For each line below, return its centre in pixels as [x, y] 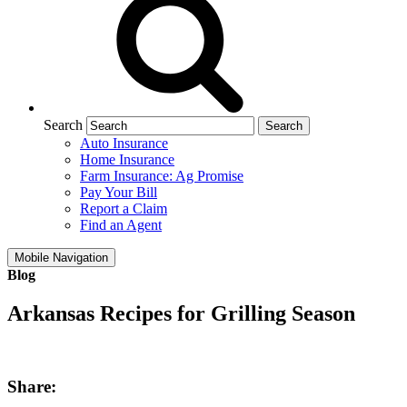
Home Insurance [127, 159]
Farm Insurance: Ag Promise [162, 175]
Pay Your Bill [119, 192]
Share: [32, 387]
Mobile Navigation [61, 257]
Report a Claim [124, 208]
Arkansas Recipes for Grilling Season [181, 313]
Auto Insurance [124, 143]
